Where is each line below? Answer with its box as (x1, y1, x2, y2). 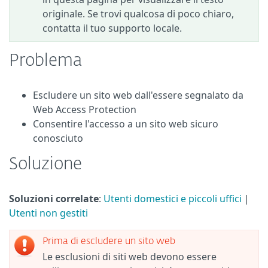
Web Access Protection (33, 103, 136, 116)
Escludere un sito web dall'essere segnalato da (33, 89, 243, 102)
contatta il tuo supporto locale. (42, 22, 182, 35)
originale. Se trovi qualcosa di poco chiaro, (42, 7, 234, 20)
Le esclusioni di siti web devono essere (42, 250, 217, 263)
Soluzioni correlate (9, 192, 99, 205)
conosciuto (33, 132, 83, 145)
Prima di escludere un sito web (42, 237, 175, 246)
